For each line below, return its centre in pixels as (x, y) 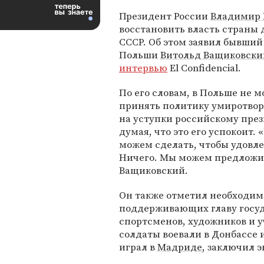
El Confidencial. (204, 68)
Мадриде (180, 247)
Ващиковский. (154, 170)
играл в (138, 247)
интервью (143, 68)
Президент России (165, 16)
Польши (140, 55)
